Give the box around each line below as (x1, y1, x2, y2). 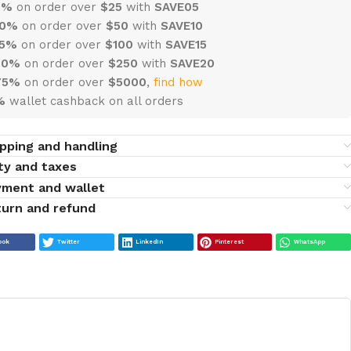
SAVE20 (169, 56, 215, 71)
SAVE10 (160, 18, 203, 33)
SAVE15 (165, 37, 207, 52)
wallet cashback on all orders (5, 93, 183, 108)
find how (153, 74, 203, 89)
